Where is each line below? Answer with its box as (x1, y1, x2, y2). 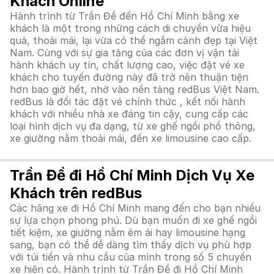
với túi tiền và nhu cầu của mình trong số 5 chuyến (10, 251, 251, 263)
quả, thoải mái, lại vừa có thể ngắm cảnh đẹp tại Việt (10, 34, 257, 46)
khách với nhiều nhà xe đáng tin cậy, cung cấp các (10, 108, 248, 120)
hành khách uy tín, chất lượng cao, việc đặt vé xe (10, 59, 245, 71)
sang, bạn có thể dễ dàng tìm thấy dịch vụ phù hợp (10, 239, 251, 251)
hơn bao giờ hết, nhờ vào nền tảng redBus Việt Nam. (10, 83, 259, 95)
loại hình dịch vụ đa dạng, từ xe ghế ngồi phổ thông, (10, 120, 256, 132)
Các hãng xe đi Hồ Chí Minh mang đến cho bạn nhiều (10, 202, 261, 214)
